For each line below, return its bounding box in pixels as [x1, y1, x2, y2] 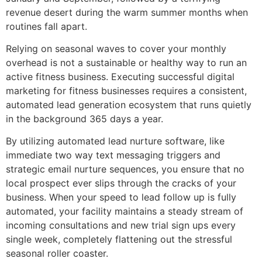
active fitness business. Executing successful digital [6, 71, 235, 83]
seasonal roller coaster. [6, 247, 108, 260]
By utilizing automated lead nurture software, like [6, 135, 225, 147]
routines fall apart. [6, 20, 87, 32]
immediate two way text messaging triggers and [6, 149, 220, 161]
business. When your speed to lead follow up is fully [6, 191, 236, 204]
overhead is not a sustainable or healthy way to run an [6, 57, 247, 69]
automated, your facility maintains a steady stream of [6, 205, 243, 218]
